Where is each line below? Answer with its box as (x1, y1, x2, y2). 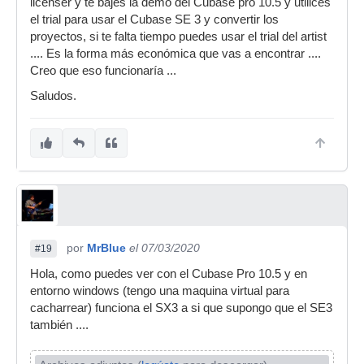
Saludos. (30, 89, 76, 102)
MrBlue (87, 241, 126, 254)
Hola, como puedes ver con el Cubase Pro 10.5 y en (30, 267, 307, 280)
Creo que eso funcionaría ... (30, 64, 176, 77)
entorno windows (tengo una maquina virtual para (30, 284, 289, 297)
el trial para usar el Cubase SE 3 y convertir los (30, 13, 279, 26)
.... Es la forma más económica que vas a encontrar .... (30, 47, 321, 60)
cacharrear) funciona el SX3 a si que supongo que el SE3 (30, 301, 332, 314)
